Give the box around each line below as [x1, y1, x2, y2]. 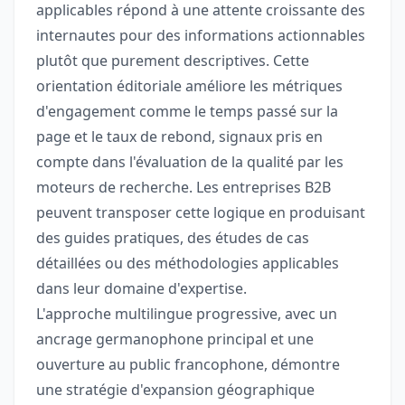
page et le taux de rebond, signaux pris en [36, 127, 323, 147]
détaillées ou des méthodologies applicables [36, 253, 339, 274]
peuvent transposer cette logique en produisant [36, 202, 365, 223]
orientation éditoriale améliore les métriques [36, 76, 343, 97]
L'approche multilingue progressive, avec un [36, 304, 337, 325]
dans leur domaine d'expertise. [36, 278, 247, 299]
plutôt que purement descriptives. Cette [36, 51, 309, 71]
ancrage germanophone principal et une [36, 329, 314, 350]
